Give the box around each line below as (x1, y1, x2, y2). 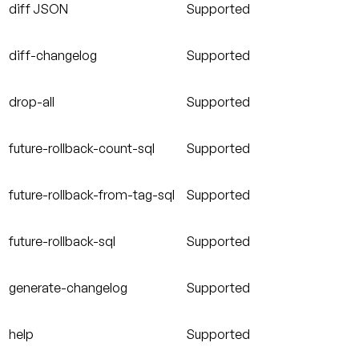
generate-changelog (9, 280, 127, 296)
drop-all (9, 94, 54, 111)
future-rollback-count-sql (9, 140, 155, 157)
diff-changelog (9, 47, 97, 64)
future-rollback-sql (9, 233, 115, 250)
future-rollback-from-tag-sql (9, 187, 175, 204)
